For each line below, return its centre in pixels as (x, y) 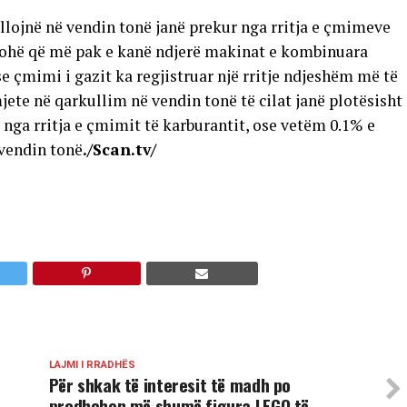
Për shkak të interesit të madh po (170, 385)
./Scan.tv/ (119, 149)
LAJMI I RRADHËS (92, 365)
